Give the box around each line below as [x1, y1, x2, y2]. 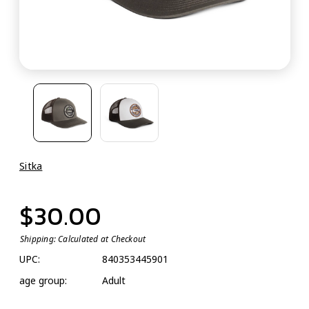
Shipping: [20, 233, 57, 245]
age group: [19, 274, 67, 287]
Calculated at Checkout [58, 233, 146, 245]
